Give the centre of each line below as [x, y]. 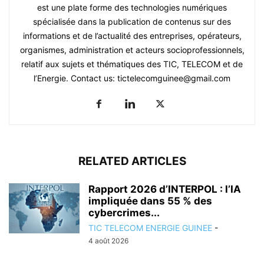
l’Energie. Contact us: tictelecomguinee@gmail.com [132, 78]
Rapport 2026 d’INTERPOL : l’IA [165, 189]
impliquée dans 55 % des [150, 201]
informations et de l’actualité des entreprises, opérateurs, [132, 36]
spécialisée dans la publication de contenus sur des [132, 22]
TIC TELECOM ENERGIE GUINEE [150, 228]
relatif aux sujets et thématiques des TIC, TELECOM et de [132, 64]
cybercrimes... [124, 213]
